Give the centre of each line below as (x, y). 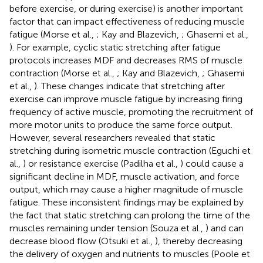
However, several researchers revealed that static (112, 137)
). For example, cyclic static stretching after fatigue (115, 47)
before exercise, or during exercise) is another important (126, 8)
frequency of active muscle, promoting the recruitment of (131, 112)
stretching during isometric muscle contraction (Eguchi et (130, 150)
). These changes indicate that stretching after (129, 86)
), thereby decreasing (199, 241)
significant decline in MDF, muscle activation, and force (124, 176)
